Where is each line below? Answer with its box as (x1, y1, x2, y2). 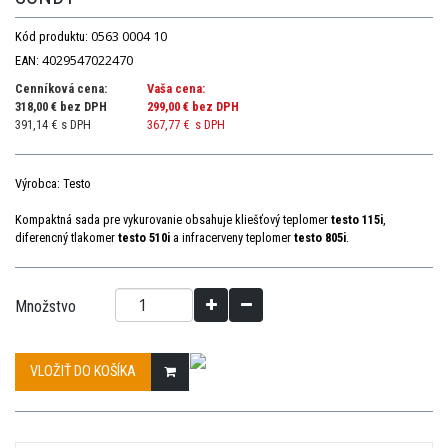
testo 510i (118, 230, 170, 246)
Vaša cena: (147, 81, 205, 97)
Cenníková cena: (15, 81, 107, 97)
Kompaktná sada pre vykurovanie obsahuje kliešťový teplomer (15, 212, 331, 228)
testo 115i (331, 212, 383, 228)
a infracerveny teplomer (170, 230, 294, 246)
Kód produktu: (15, 29, 88, 45)
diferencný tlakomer (15, 230, 118, 246)
